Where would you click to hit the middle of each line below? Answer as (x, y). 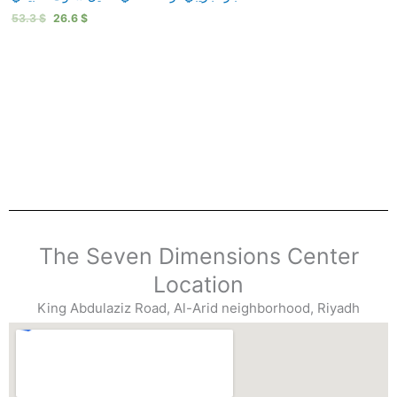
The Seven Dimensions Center (198, 257)
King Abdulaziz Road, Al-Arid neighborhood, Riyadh (198, 308)
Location (198, 285)
